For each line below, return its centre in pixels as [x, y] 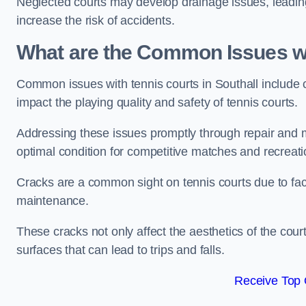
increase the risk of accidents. [96, 20]
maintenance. [54, 201]
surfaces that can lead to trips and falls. [121, 250]
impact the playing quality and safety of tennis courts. [159, 102]
